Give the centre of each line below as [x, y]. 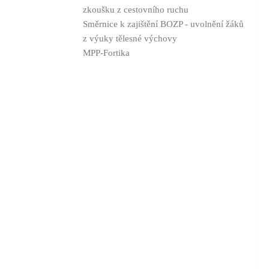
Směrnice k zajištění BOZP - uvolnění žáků [163, 24]
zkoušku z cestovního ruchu [136, 10]
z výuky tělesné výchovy [130, 39]
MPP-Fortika [106, 53]
